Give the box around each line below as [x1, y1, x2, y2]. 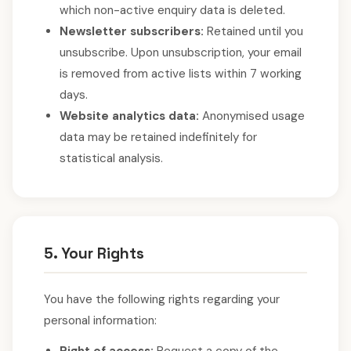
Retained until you [204, 24, 303, 39]
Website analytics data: [60, 108, 199, 124]
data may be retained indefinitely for [60, 129, 257, 145]
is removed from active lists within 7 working [60, 66, 302, 81]
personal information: [44, 313, 157, 328]
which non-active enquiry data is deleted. [60, 2, 285, 18]
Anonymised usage [199, 108, 305, 124]
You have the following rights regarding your [44, 291, 280, 307]
